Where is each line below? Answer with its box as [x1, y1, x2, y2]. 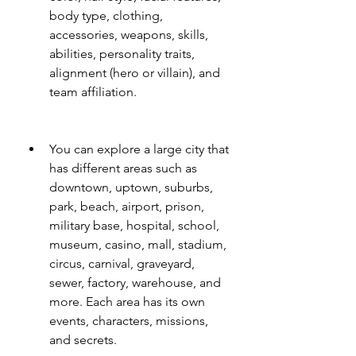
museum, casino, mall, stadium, [49, 237, 226, 252]
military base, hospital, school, [49, 218, 219, 233]
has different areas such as [49, 161, 197, 176]
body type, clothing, [49, 8, 163, 23]
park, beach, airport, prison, [49, 199, 204, 214]
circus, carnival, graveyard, [49, 256, 195, 271]
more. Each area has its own [49, 294, 205, 309]
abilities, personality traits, [49, 46, 195, 61]
